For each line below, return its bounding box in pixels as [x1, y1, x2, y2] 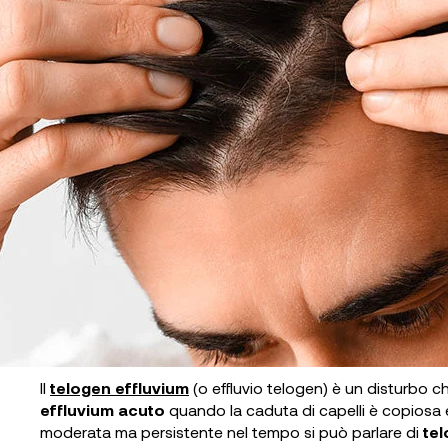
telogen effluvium [50, 378, 189, 397]
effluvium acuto [40, 400, 165, 419]
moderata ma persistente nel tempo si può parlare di [40, 422, 423, 441]
